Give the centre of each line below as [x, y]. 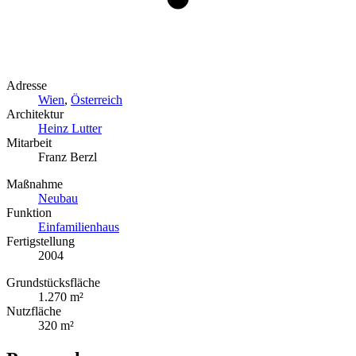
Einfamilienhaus [79, 226]
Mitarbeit [29, 142]
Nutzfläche [34, 311]
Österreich [97, 99]
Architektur [35, 114]
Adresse [27, 85]
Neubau [58, 198]
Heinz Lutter [70, 128]
